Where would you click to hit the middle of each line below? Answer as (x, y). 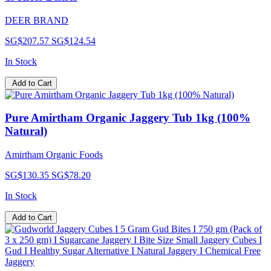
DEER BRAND (37, 20)
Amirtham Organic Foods (54, 155)
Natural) (26, 131)
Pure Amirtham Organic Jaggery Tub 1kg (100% (128, 118)
